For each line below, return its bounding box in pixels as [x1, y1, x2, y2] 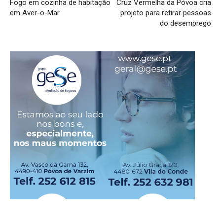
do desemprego [160, 19, 211, 28]
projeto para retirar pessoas [120, 8, 211, 18]
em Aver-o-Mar [10, 8, 60, 18]
